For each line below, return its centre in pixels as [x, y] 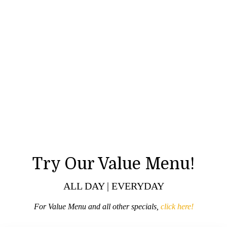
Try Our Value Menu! [113, 164]
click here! [177, 206]
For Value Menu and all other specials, [97, 206]
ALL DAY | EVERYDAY [113, 186]
